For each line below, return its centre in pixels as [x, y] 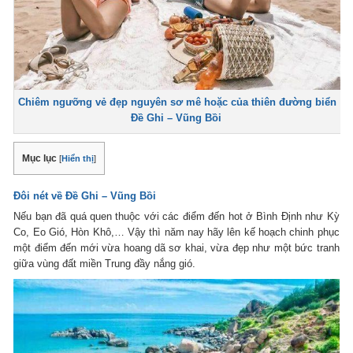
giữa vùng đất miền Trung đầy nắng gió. [105, 263]
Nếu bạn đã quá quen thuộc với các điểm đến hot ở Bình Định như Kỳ [176, 216]
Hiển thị [78, 158]
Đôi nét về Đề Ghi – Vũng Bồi [87, 195]
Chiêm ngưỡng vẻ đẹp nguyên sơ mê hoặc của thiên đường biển [177, 102]
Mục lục [40, 158]
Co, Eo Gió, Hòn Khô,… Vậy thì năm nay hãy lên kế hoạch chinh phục [176, 232]
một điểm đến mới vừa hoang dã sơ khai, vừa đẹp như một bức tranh [176, 247]
